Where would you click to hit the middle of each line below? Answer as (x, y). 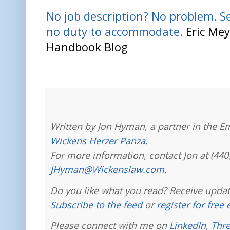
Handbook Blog (87, 46)
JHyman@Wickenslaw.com (107, 170)
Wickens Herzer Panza (98, 141)
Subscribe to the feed (96, 205)
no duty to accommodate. (114, 31)
